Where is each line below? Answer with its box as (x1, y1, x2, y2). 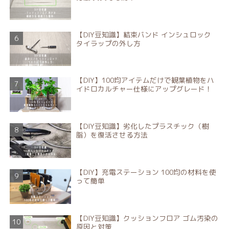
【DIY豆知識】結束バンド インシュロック (76, 29, 211, 39)
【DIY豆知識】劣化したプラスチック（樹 (76, 121, 209, 131)
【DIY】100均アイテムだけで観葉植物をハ (76, 75, 214, 85)
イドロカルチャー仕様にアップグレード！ (76, 84, 212, 94)
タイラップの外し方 (76, 38, 141, 48)
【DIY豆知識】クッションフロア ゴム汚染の (76, 213, 218, 223)
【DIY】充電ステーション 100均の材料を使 (76, 167, 216, 177)
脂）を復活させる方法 (76, 130, 148, 140)
